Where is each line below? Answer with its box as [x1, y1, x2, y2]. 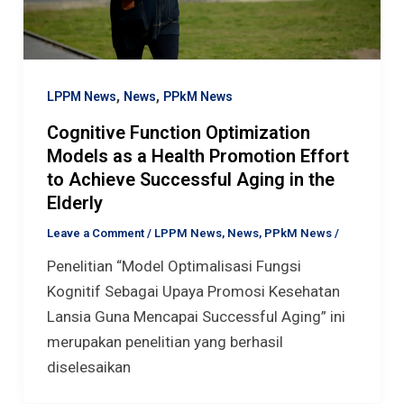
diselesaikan [46, 358, 131, 377]
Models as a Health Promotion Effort [46, 145, 349, 168]
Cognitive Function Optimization [46, 122, 310, 144]
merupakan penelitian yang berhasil [46, 333, 283, 352]
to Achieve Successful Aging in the [46, 169, 335, 191]
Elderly [46, 192, 103, 215]
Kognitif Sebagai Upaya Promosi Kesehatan [46, 282, 340, 301]
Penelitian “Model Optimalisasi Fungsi [46, 257, 301, 276]
